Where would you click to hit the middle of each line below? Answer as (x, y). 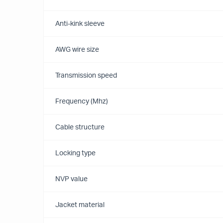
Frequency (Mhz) (82, 102)
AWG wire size (77, 50)
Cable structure (80, 127)
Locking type (75, 153)
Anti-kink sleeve (80, 24)
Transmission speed (86, 76)
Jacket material (80, 205)
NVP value (71, 179)
